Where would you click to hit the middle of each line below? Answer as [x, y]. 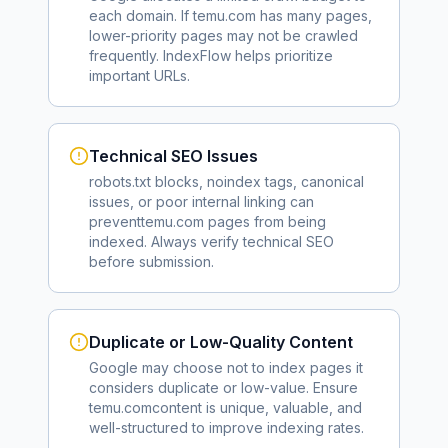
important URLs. [139, 75]
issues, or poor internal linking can [201, 201]
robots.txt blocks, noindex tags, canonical [226, 181]
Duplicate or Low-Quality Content [221, 342]
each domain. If [141, 15]
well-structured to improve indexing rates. [226, 427]
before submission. [151, 261]
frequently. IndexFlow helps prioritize [211, 55]
